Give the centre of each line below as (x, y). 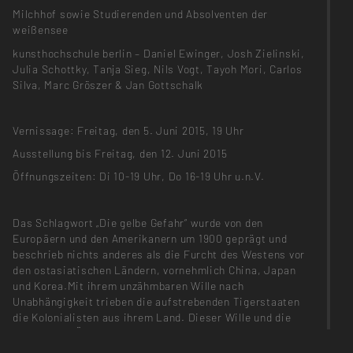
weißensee (41, 30)
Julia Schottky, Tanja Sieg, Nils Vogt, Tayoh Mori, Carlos (158, 69)
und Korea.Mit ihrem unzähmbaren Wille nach (128, 285)
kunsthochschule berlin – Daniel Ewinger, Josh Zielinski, (159, 53)
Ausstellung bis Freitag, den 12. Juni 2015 (120, 154)
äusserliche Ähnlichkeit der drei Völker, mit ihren (139, 333)
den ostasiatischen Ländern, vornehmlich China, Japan (154, 269)
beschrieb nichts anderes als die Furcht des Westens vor (159, 254)
